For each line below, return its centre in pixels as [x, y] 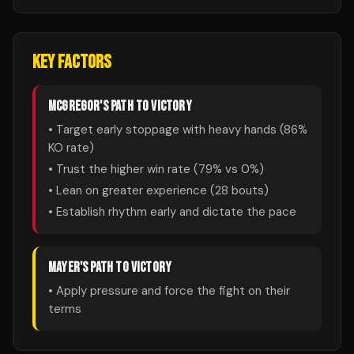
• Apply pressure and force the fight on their [169, 291]
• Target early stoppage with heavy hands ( [166, 130]
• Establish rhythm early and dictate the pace [172, 212]
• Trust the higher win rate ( [123, 169]
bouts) [249, 190]
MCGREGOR [74, 106]
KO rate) [71, 148]
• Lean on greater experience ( [132, 190]
